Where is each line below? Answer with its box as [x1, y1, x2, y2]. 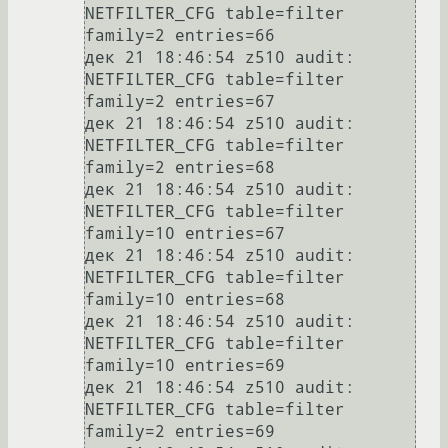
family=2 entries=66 [85, 26, 275, 46]
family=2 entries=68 [85, 158, 275, 178]
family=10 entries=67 [85, 224, 285, 244]
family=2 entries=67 [85, 92, 275, 112]
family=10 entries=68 [85, 290, 285, 310]
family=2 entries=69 [85, 422, 275, 442]
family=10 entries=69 [85, 356, 285, 376]
